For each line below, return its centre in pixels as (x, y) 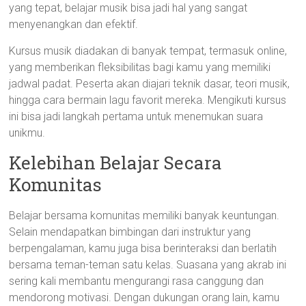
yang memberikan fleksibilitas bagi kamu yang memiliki (140, 67)
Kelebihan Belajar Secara (116, 163)
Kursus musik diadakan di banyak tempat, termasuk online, (148, 51)
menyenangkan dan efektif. (74, 24)
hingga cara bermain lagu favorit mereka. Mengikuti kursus (148, 100)
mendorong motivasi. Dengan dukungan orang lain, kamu (144, 297)
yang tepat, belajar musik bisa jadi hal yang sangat (128, 8)
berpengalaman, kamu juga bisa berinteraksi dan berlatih (143, 248)
